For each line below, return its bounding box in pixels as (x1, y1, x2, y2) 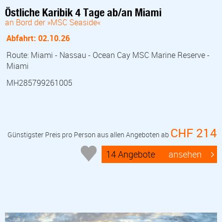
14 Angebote (106, 148, 156, 161)
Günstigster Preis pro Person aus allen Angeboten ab (7, 129, 170, 139)
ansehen (168, 148, 202, 161)
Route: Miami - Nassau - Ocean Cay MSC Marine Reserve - (6, 49, 210, 60)
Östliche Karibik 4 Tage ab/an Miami (5, 5, 162, 19)
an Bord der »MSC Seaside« (5, 16, 101, 28)
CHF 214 (170, 124, 217, 141)
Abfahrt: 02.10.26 (6, 32, 70, 44)
